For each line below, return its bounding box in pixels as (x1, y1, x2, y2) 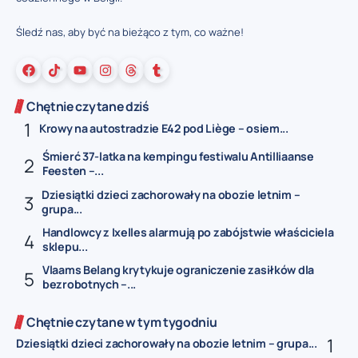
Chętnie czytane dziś (26, 97, 149, 116)
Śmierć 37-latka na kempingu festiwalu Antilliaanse (42, 149, 314, 165)
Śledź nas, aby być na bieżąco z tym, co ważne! (16, 24, 244, 39)
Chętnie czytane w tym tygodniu (26, 312, 217, 331)
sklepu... (42, 239, 88, 254)
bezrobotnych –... (42, 276, 137, 292)
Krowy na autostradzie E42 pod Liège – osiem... (39, 120, 288, 136)
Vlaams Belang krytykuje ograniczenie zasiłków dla (42, 262, 315, 278)
